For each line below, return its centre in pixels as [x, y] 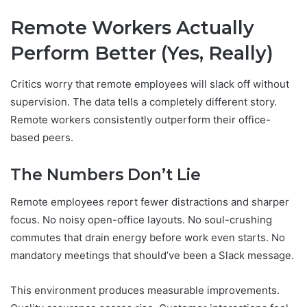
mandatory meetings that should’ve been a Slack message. [152, 256]
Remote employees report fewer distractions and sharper [150, 202]
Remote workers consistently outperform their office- [140, 119]
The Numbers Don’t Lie [106, 174]
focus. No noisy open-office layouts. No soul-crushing [141, 220]
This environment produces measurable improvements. [145, 291]
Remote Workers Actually [132, 28]
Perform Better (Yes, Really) [142, 53]
